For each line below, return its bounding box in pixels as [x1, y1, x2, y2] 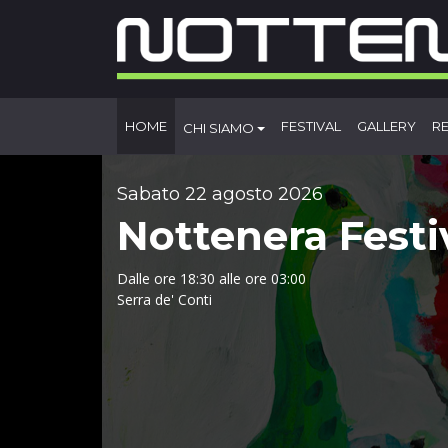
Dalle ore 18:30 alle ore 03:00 [117, 268, 306, 288]
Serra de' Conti [117, 289, 212, 309]
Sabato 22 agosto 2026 [117, 182, 323, 205]
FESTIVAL [281, 118, 341, 135]
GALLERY [357, 118, 416, 135]
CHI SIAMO [183, 119, 257, 136]
